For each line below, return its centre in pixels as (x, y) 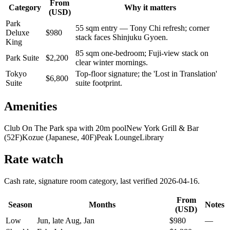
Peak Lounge (118, 138)
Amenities (31, 107)
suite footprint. (99, 83)
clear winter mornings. (112, 63)
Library (152, 138)
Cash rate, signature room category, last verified (82, 181)
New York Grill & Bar (162, 128)
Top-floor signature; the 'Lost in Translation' (146, 74)
